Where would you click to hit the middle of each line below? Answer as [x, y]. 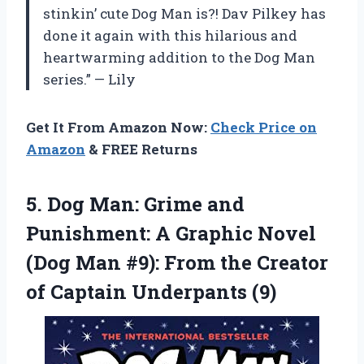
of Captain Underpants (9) [151, 292]
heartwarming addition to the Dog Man [179, 58]
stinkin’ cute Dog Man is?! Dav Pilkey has [184, 14]
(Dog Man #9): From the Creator [177, 263]
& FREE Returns [141, 149]
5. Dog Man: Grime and [135, 204]
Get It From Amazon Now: [118, 128]
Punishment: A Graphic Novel [171, 234]
